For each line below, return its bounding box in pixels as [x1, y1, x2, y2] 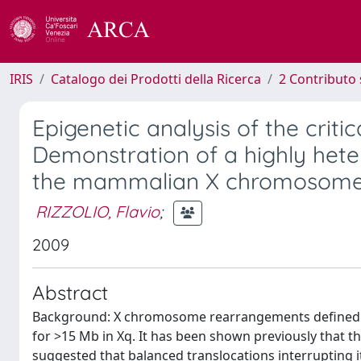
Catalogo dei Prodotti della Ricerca [51, 70, 261, 88]
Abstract [32, 280, 108, 305]
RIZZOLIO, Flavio [35, 201, 160, 222]
